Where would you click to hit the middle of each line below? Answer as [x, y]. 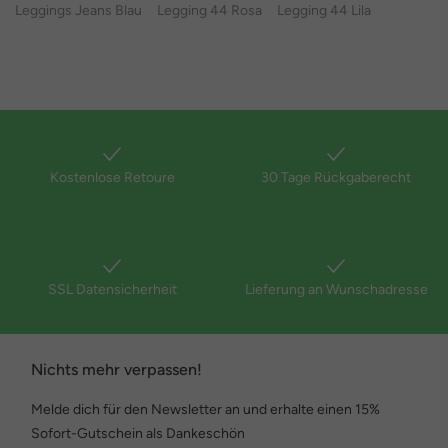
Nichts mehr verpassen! [116, 369]
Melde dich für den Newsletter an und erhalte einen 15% [205, 409]
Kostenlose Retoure [112, 177]
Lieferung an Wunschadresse [336, 289]
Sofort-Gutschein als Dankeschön [138, 433]
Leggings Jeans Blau [78, 10]
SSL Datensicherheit [112, 289]
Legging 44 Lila [324, 10]
